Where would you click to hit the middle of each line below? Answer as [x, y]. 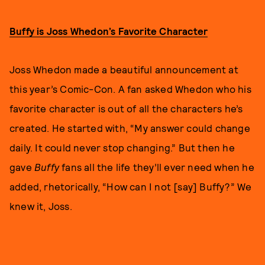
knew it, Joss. [41, 206]
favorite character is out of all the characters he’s [126, 109]
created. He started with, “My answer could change [130, 128]
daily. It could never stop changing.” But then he [122, 148]
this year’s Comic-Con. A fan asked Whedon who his [130, 89]
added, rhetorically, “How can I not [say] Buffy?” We [131, 187]
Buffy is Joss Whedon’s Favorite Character [109, 31]
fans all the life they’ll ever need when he [158, 167]
